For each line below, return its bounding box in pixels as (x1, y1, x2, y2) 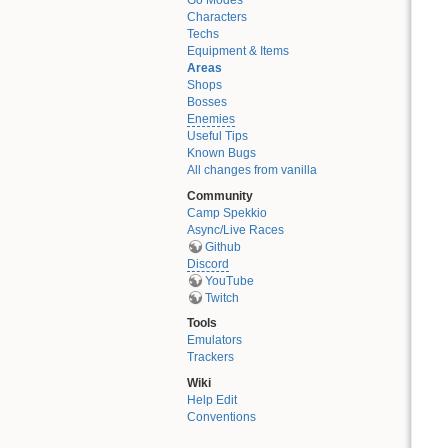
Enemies (187, 112, 235, 127)
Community (187, 188, 253, 203)
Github (205, 239, 241, 254)
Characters (187, 10, 247, 25)
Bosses (187, 95, 227, 110)
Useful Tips (187, 129, 248, 144)
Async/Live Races (187, 222, 284, 237)
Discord (187, 256, 229, 271)
